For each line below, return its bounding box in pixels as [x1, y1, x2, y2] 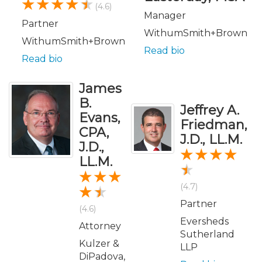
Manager [144, 9, 186, 21]
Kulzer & [79, 237, 119, 249]
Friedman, [180, 116, 247, 133]
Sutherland [180, 228, 235, 240]
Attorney [79, 220, 121, 232]
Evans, [79, 109, 120, 126]
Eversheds [180, 215, 229, 227]
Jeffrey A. [180, 102, 239, 118]
